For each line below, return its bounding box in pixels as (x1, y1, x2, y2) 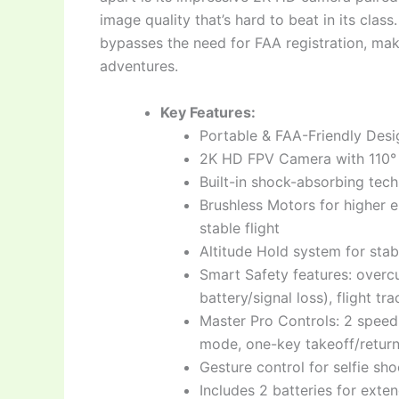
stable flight (199, 218, 280, 237)
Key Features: (160, 102, 256, 121)
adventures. (100, 57, 178, 76)
